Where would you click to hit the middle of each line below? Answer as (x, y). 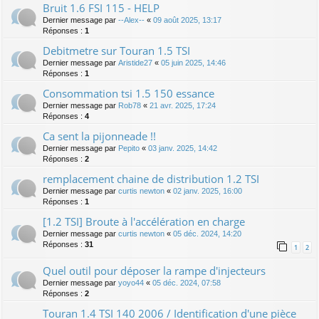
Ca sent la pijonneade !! (99, 136)
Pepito (129, 148)
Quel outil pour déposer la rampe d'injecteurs (154, 271)
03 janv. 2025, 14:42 (183, 148)
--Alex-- (131, 20)
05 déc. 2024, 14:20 (207, 234)
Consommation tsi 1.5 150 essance (129, 94)
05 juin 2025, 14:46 (193, 63)
